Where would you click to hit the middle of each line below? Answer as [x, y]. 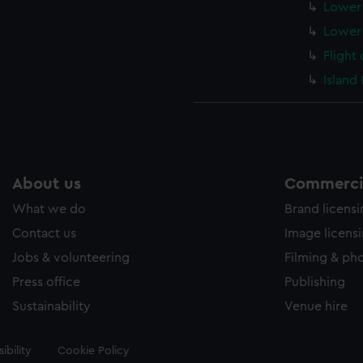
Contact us [44, 233]
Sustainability [51, 306]
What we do [49, 209]
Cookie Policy [93, 351]
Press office [46, 282]
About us [47, 184]
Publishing [315, 282]
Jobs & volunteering [71, 258]
